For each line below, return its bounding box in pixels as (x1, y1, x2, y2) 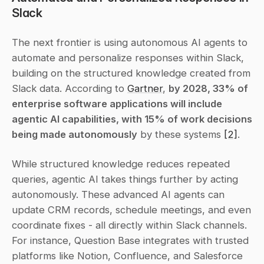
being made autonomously (12, 128, 137, 141)
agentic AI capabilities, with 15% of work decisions (12, 113, 252, 126)
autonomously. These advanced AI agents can (12, 189, 225, 201)
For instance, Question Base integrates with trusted (12, 235, 249, 247)
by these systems (137, 128, 224, 141)
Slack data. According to (12, 82, 127, 95)
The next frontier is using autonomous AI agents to (12, 37, 247, 49)
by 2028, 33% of (169, 82, 248, 95)
